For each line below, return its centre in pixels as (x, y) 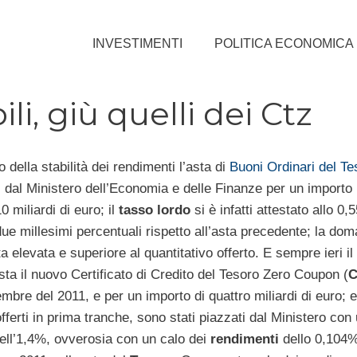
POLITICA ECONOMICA (284, 43)
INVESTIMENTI (137, 43)
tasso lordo (154, 210)
